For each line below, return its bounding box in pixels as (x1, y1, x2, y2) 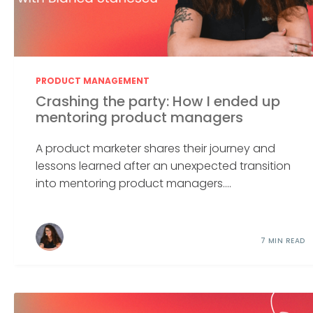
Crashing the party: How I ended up (36, 92, 281, 112)
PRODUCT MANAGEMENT (36, 74, 150, 87)
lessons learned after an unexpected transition (36, 158, 291, 175)
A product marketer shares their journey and (36, 140, 276, 157)
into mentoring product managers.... (36, 175, 232, 192)
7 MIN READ (260, 235, 305, 247)
